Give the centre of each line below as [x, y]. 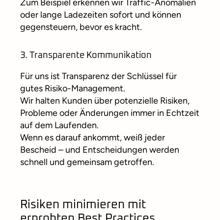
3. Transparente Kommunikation [86, 56]
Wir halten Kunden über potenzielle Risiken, [105, 101]
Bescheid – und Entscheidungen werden [100, 150]
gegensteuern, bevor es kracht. [81, 27]
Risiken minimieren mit [83, 205]
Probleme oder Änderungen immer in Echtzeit [110, 113]
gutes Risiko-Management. [73, 89]
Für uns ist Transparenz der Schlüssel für [98, 76]
